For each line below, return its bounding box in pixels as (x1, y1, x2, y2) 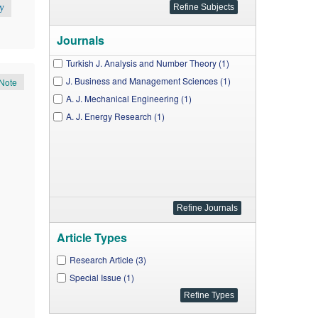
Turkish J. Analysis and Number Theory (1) (65, 57, 229, 69)
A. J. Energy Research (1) (65, 110, 165, 122)
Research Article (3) (69, 253, 146, 265)
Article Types (56, 229, 127, 246)
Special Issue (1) (69, 271, 134, 283)
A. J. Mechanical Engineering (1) (65, 92, 192, 104)
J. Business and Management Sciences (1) (65, 75, 231, 87)
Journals (56, 32, 104, 48)
